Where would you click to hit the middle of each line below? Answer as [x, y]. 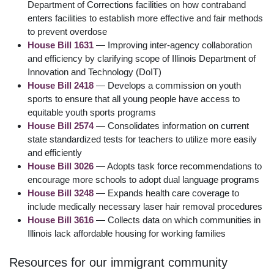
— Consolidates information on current [172, 126]
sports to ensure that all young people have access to [134, 99]
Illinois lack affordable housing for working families [127, 234]
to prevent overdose [67, 32]
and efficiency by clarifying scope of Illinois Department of [142, 59]
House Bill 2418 [61, 86]
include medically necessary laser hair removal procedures [145, 207]
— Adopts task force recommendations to [179, 166]
